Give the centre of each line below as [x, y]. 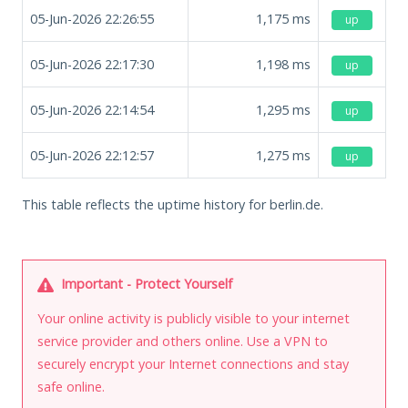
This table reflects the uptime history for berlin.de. [173, 204]
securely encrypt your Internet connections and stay [193, 363]
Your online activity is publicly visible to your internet [194, 318]
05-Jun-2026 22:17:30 [92, 64]
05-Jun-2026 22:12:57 [92, 155]
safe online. [71, 386]
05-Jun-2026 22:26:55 [92, 18]
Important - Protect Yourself [145, 283]
